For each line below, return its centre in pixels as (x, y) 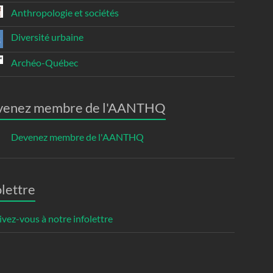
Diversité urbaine (47, 37)
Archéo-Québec (44, 63)
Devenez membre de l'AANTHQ (77, 137)
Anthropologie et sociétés (64, 13)
